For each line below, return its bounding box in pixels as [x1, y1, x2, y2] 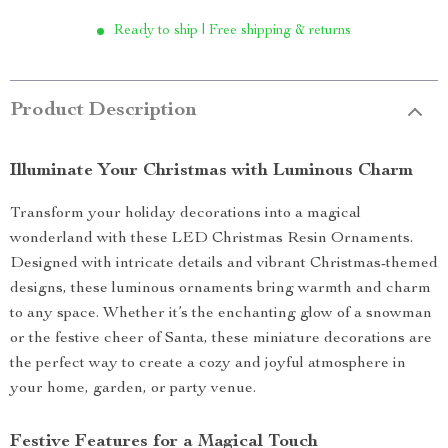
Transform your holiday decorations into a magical [10, 206, 361, 222]
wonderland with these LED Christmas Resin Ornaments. [10, 231, 413, 247]
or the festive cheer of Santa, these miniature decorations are [10, 331, 432, 347]
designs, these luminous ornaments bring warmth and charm [10, 281, 431, 297]
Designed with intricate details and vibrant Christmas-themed [10, 256, 438, 272]
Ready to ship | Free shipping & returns [114, 24, 351, 38]
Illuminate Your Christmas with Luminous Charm [10, 162, 413, 180]
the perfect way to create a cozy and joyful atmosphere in [10, 356, 406, 372]
